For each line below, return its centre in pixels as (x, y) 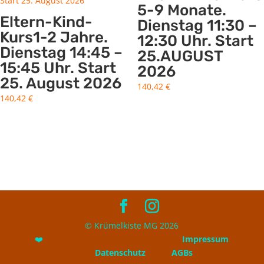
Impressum (206, 239)
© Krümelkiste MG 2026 (132, 226)
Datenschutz (120, 253)
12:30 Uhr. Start (195, 41)
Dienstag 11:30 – (197, 25)
